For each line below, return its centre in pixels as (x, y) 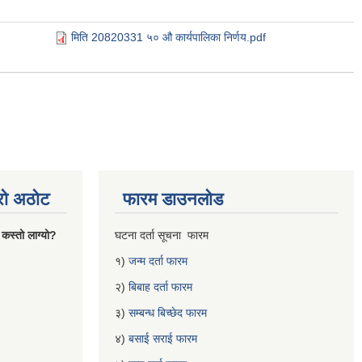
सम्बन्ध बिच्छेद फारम (169, 312)
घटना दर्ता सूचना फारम (163, 235)
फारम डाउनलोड (173, 199)
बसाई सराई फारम (163, 338)
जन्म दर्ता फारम (158, 261)
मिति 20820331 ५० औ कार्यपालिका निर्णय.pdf (168, 37)
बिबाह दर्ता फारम (160, 286)
